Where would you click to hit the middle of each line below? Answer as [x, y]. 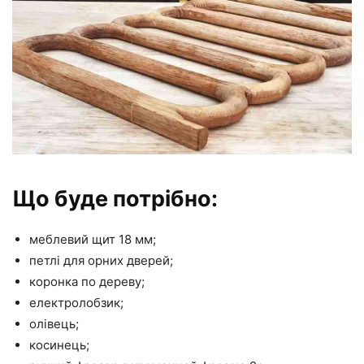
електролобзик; [76, 302]
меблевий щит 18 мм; [93, 239]
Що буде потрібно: [115, 198]
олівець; [54, 323]
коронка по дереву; [87, 281]
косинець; [59, 344]
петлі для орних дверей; [101, 260]
